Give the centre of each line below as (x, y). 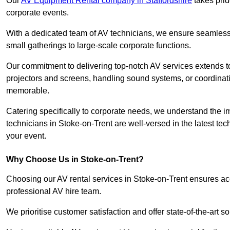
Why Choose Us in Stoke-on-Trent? (75, 160)
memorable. (28, 91)
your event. (26, 136)
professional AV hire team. (54, 191)
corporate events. (37, 13)
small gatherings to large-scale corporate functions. (99, 46)
